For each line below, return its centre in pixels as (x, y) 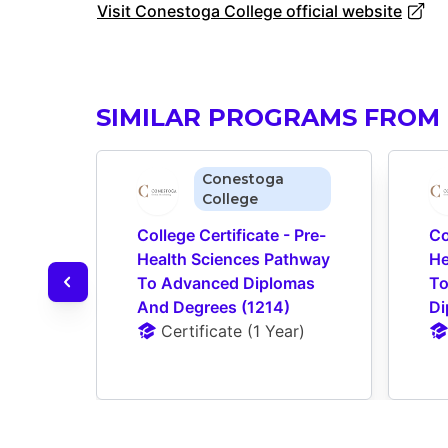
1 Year (276, 330)
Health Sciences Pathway (233, 258)
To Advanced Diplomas (226, 282)
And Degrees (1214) (213, 306)
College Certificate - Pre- (231, 234)
